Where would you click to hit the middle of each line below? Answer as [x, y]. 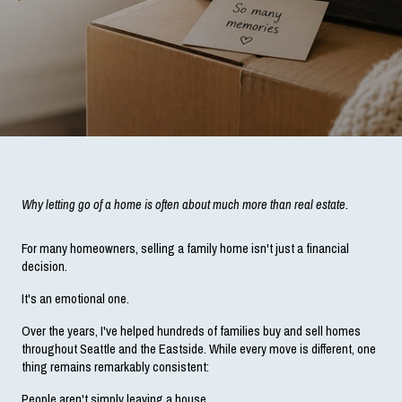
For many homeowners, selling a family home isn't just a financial [185, 248]
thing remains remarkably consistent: [115, 367]
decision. [44, 266]
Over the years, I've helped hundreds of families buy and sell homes [191, 331]
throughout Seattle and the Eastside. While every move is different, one [199, 349]
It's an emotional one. [75, 298]
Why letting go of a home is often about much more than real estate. [185, 205]
